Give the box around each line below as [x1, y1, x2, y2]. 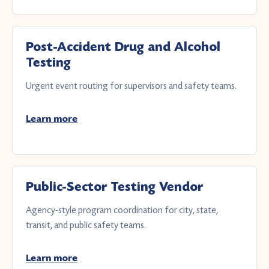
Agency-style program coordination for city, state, [26, 204, 218, 216]
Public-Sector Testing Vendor [26, 179, 203, 195]
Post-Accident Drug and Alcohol [26, 39, 220, 55]
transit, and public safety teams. [26, 219, 146, 231]
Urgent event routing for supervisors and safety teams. [26, 80, 237, 91]
